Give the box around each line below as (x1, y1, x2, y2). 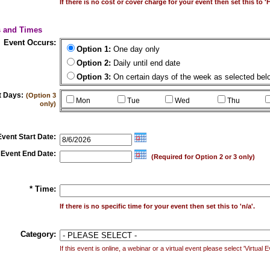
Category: (20, 230, 56, 239)
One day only (110, 45, 160, 54)
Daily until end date (110, 58, 180, 67)
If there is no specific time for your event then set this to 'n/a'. (59, 202, 255, 210)
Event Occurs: (3, 38, 56, 47)
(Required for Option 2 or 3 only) (151, 153, 255, 160)
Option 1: (76, 45, 111, 54)
